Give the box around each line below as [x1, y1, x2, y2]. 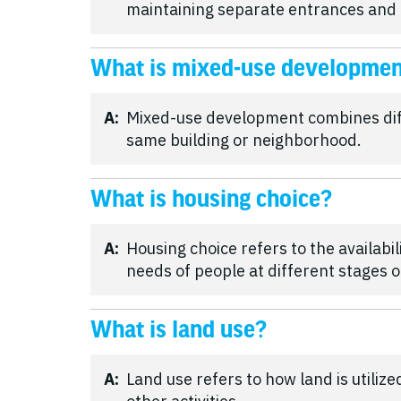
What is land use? [90, 318, 267, 342]
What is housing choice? [90, 187, 332, 211]
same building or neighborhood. [126, 130, 362, 150]
